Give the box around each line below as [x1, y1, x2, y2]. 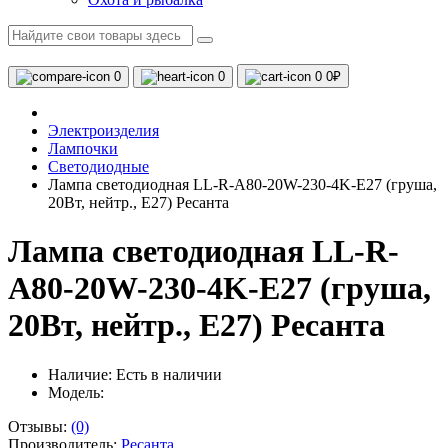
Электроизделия [48, 122, 159, 139]
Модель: [48, 383, 104, 401]
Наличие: [48, 365, 116, 383]
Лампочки [48, 140, 118, 157]
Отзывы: [8, 417, 71, 435]
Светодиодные [48, 158, 149, 175]
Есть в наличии [116, 365, 222, 383]
